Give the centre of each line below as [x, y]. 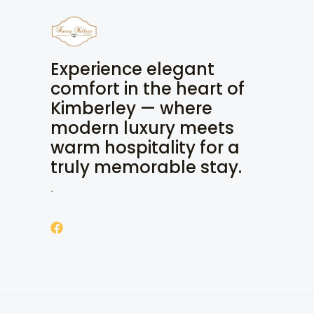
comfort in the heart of [148, 89]
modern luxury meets [142, 128]
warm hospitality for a [145, 148]
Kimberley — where [131, 109]
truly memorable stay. [146, 168]
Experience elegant [132, 69]
